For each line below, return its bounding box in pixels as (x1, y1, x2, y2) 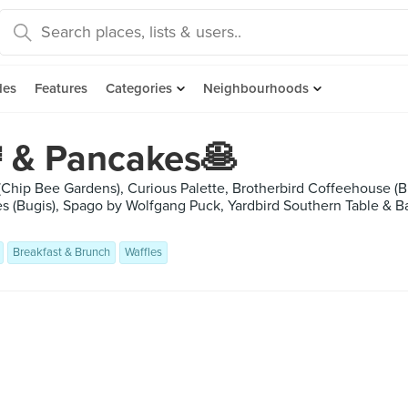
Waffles (125, 245, 162, 260)
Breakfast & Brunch (13, 245, 110, 260)
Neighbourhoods (203, 80, 309, 97)
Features (35, 80, 87, 97)
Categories (106, 80, 172, 97)
